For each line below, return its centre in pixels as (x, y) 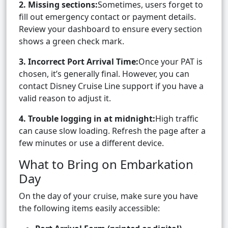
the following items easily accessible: (89, 208)
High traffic (177, 119)
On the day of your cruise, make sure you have (108, 196)
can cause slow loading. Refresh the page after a (112, 131)
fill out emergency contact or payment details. (107, 17)
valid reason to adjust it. (65, 98)
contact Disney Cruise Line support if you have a (111, 86)
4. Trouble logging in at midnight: (87, 119)
